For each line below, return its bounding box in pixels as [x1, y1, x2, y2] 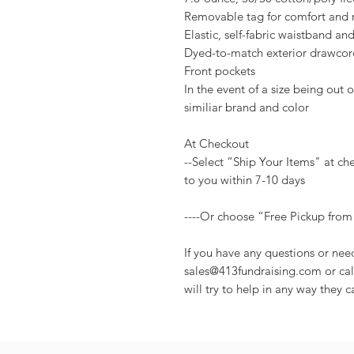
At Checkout [184, 136, 249, 151]
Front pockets [184, 63, 255, 78]
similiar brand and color [184, 100, 309, 115]
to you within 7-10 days [184, 172, 305, 187]
